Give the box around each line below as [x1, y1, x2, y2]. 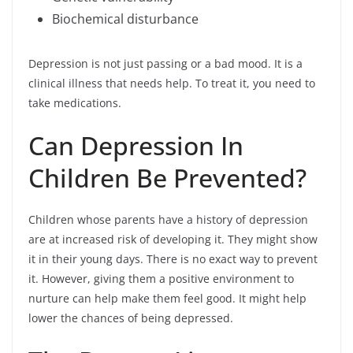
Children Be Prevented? [28, 161, 307, 195]
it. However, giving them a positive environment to [28, 271, 294, 287]
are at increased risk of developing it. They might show [28, 232, 318, 247]
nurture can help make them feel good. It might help [28, 291, 307, 307]
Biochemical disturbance [52, 10, 199, 28]
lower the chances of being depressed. [28, 310, 233, 326]
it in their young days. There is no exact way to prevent [28, 251, 318, 267]
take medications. [28, 95, 121, 111]
